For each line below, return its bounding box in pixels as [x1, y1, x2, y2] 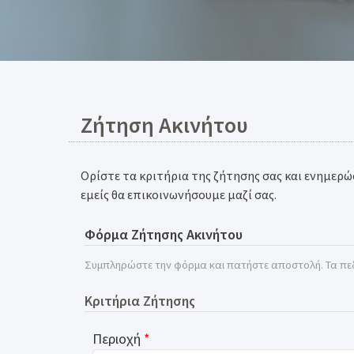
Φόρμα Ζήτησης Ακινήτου [85, 225, 243, 243]
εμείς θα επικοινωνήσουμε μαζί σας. [81, 186, 277, 202]
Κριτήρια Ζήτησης [85, 292, 195, 310]
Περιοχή [92, 330, 141, 348]
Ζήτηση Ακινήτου [81, 111, 248, 139]
